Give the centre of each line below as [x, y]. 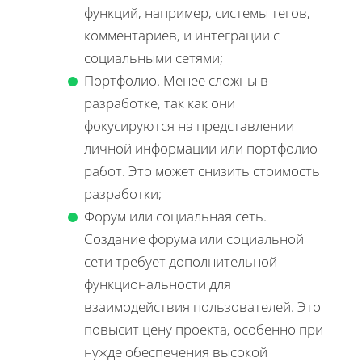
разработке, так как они [160, 103]
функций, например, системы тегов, [197, 12]
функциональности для [158, 284]
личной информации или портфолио [201, 148]
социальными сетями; [154, 57]
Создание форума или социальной [194, 238]
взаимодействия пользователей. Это [202, 306]
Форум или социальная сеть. [175, 216]
